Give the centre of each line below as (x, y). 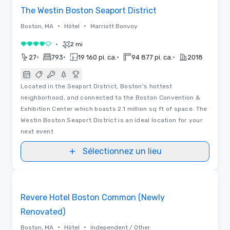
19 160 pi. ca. (97, 57)
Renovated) (43, 212)
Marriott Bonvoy (114, 26)
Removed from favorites (60, 179)
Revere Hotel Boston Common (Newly (93, 197)
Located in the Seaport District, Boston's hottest (97, 86)
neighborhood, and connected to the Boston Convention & (111, 97)
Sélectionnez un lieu (122, 151)
